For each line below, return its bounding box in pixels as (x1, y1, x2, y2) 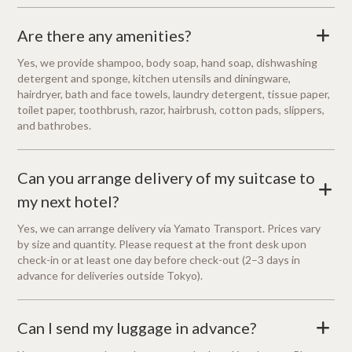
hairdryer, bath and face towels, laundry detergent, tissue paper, (17, 87, 331, 101)
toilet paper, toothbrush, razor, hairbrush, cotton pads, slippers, (17, 103, 325, 117)
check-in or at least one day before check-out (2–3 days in (17, 253, 301, 267)
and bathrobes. (17, 119, 92, 133)
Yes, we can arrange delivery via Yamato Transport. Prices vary (17, 222, 321, 236)
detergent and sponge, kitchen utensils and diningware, (17, 71, 291, 86)
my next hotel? (17, 192, 119, 211)
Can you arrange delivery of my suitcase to (17, 168, 316, 188)
